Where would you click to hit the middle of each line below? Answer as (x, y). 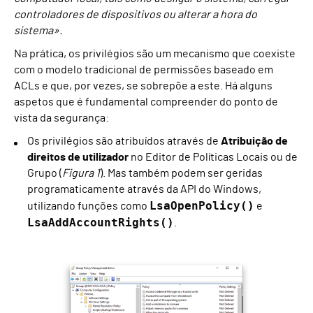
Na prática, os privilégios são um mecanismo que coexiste (155, 54)
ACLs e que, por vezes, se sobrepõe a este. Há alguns (143, 86)
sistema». (38, 31)
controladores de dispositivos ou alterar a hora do (136, 15)
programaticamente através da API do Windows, (144, 189)
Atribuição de (254, 141)
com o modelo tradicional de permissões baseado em (144, 70)
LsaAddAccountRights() (101, 223)
